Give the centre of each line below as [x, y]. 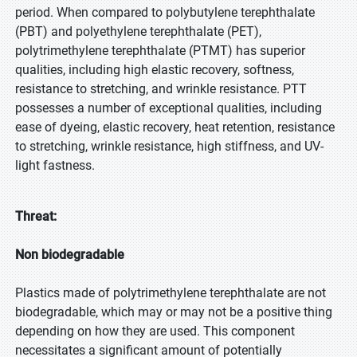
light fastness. [55, 165]
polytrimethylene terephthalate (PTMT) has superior [160, 51]
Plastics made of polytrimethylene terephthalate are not [171, 293]
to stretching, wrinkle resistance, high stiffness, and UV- [169, 146]
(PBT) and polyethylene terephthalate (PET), [138, 31]
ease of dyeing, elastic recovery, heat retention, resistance [175, 127]
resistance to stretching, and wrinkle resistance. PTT [161, 89]
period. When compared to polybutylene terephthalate [165, 12]
